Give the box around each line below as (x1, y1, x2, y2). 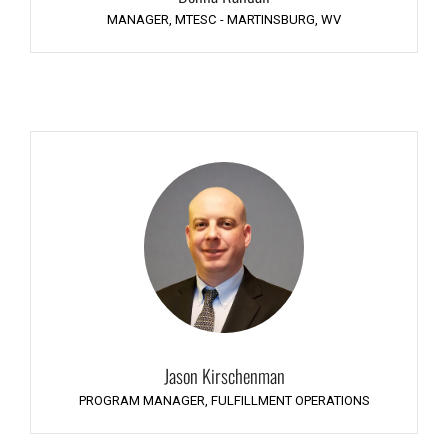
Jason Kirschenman (163, 362, 285, 390)
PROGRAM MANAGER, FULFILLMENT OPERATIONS (78, 393, 370, 409)
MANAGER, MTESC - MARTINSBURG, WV (107, 11, 341, 27)
